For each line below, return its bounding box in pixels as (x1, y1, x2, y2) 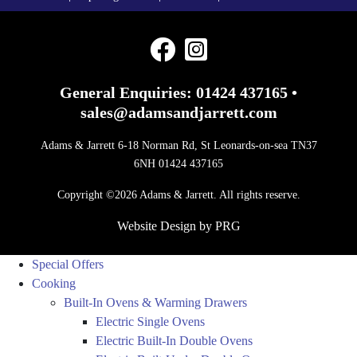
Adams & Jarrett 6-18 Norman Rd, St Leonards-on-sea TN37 (40, 139, 317, 152)
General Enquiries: (60, 84, 196, 102)
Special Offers (32, 257, 104, 272)
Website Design (116, 219, 199, 233)
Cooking (32, 277, 76, 291)
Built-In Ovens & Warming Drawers (64, 296, 247, 310)
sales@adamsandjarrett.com (80, 104, 277, 122)
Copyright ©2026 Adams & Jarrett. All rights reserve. (57, 189, 300, 202)
